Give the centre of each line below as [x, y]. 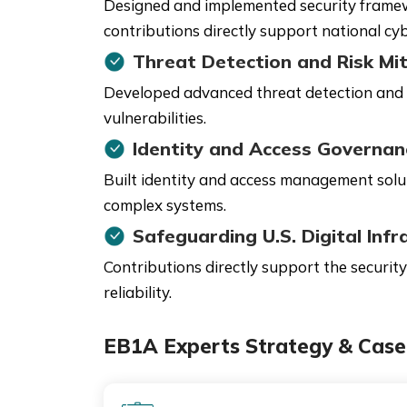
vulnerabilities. [155, 118]
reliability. [138, 292]
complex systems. [165, 205]
